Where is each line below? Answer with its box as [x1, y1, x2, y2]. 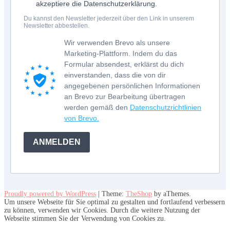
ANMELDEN [33, 138, 81, 147]
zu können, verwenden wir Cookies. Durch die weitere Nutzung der [4, 206, 200, 214]
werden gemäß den [64, 103, 130, 111]
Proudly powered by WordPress [4, 189, 96, 198]
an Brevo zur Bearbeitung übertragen [64, 92, 185, 101]
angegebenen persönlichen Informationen [64, 81, 200, 90]
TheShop [126, 189, 152, 198]
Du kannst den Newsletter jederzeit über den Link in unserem [24, 14, 194, 22]
